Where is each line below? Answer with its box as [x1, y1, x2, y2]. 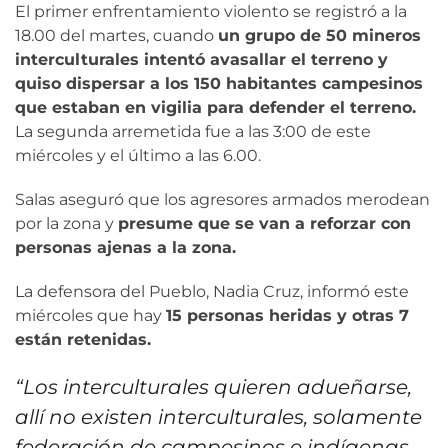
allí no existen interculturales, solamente [15, 405, 422, 430]
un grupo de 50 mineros [218, 26, 421, 46]
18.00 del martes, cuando [15, 26, 218, 46]
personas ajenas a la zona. [15, 238, 236, 258]
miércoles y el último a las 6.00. [15, 146, 261, 166]
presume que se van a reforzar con [118, 214, 411, 234]
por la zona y [15, 214, 118, 234]
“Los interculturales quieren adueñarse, [15, 375, 412, 400]
